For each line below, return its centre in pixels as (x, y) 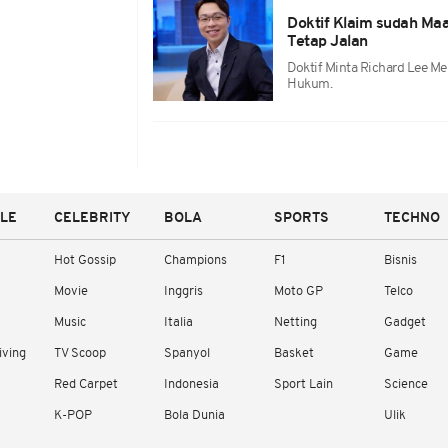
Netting (295, 322)
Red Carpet (86, 384)
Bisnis (400, 260)
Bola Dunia (194, 415)
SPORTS (301, 218)
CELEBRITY (92, 218)
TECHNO (412, 218)
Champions (195, 260)
